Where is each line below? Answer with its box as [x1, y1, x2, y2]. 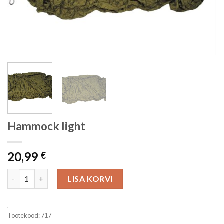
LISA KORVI [67, 173, 113, 183]
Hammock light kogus [7, 169, 80, 178]
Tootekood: [7, 211, 41, 219]
